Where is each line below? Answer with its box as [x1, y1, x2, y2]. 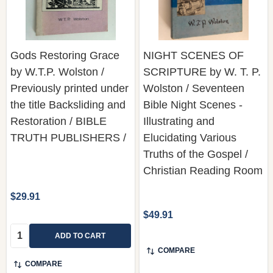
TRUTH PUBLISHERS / [10, 131, 126, 144]
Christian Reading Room [143, 164, 263, 177]
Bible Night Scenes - [143, 98, 243, 111]
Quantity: [10, 225, 49, 236]
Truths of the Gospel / [143, 147, 248, 160]
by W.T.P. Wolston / [10, 65, 104, 78]
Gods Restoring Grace [10, 49, 119, 62]
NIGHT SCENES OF [143, 49, 244, 62]
